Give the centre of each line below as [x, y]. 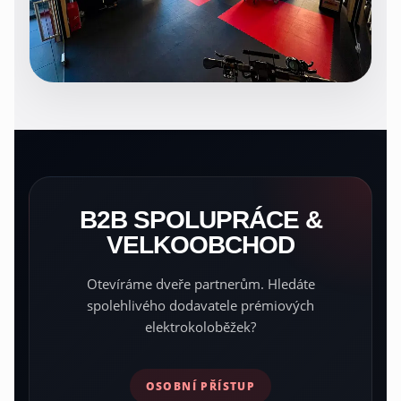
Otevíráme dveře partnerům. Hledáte [200, 284]
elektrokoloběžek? [200, 327]
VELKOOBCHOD [200, 244]
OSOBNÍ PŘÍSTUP [200, 386]
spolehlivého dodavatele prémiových [200, 305]
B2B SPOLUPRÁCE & [200, 219]
